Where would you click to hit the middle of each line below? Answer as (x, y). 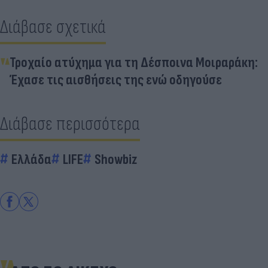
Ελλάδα (31, 159)
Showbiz (116, 159)
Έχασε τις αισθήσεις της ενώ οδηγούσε (116, 80)
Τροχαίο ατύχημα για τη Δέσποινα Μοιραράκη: (134, 63)
